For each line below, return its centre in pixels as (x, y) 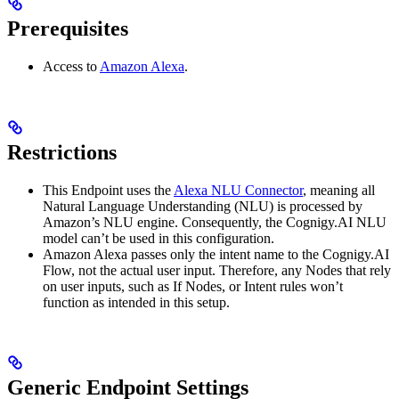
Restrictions (62, 152)
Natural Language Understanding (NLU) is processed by (203, 206)
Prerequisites (68, 28)
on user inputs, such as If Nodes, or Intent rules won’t (193, 286)
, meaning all (339, 190)
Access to (71, 66)
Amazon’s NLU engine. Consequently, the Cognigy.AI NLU (215, 222)
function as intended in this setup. (136, 302)
